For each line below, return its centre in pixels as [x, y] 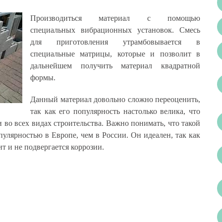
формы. [43, 78]
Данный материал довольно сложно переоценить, [115, 99]
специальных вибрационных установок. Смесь [115, 30]
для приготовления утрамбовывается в [115, 42]
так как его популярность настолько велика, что [115, 111]
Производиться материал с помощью [115, 18]
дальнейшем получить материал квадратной [115, 66]
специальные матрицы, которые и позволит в [115, 54]
